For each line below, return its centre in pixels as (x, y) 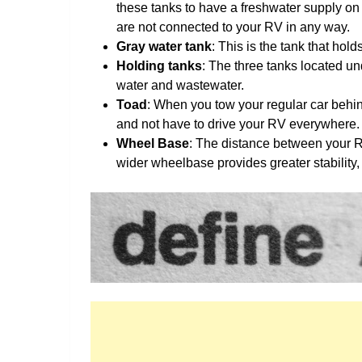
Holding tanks (159, 65)
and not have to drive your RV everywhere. (238, 124)
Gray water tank (164, 46)
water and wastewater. (180, 85)
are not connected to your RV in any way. (233, 27)
